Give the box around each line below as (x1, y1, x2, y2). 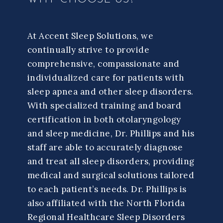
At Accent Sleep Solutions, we (27, 30, 154, 42)
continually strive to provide (27, 44, 150, 56)
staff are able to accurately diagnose (27, 142, 183, 153)
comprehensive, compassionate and (27, 58, 180, 70)
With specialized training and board (27, 100, 182, 111)
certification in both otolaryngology (27, 114, 181, 125)
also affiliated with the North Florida (27, 198, 185, 209)
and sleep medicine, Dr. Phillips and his (27, 128, 195, 139)
